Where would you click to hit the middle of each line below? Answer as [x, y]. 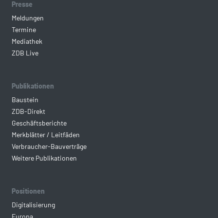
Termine [24, 30]
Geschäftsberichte [39, 123]
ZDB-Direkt [28, 111]
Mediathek [27, 41]
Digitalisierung [33, 205]
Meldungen [28, 18]
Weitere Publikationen [44, 158]
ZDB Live [25, 53]
